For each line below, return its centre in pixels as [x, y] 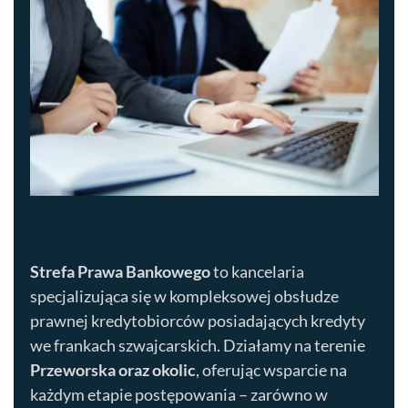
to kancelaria [257, 271]
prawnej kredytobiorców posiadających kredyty [197, 320]
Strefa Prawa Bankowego [120, 271]
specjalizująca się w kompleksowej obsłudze [184, 296]
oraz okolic [155, 369]
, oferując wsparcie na [271, 369]
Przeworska [72, 369]
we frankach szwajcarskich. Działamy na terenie [197, 345]
